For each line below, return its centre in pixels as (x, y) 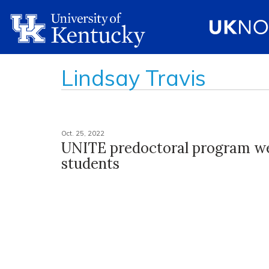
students (90, 164)
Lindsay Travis (134, 78)
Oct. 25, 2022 (83, 133)
